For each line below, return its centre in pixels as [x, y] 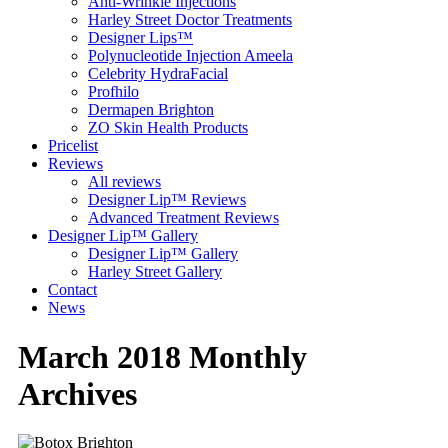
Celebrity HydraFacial [158, 74]
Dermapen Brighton [151, 110]
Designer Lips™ [140, 38]
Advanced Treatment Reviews [183, 218]
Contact [72, 290]
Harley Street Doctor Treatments [190, 20]
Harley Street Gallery [155, 272]
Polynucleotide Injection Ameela [190, 56]
